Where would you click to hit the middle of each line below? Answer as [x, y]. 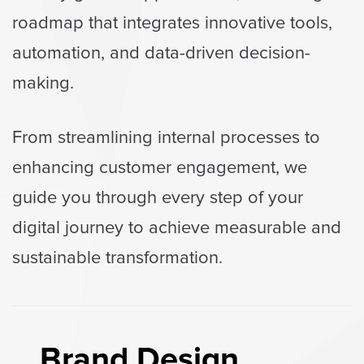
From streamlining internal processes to [166, 138]
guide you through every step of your [158, 198]
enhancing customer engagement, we [160, 168]
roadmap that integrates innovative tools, [172, 23]
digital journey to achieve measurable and [177, 228]
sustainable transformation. [117, 258]
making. [43, 83]
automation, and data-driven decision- [161, 53]
